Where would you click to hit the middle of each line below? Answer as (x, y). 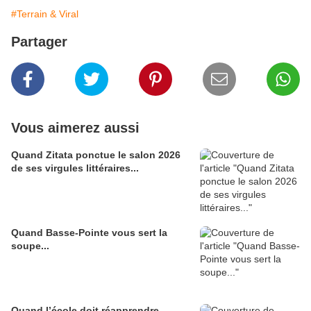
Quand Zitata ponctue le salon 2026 (96, 155)
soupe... (30, 246)
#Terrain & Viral (45, 14)
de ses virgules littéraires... (75, 168)
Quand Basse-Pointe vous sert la (89, 233)
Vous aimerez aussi (75, 128)
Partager (39, 42)
